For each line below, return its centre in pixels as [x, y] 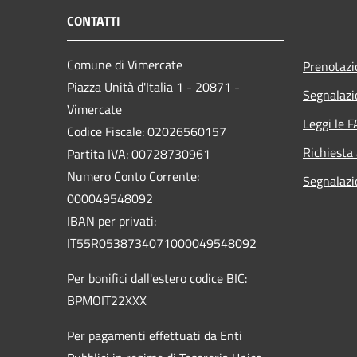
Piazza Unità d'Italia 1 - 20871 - [153, 86]
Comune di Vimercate [125, 64]
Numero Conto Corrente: [133, 176]
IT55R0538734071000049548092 [162, 243]
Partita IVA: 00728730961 [139, 153]
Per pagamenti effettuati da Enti [155, 335]
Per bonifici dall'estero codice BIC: [157, 278]
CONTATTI [94, 20]
